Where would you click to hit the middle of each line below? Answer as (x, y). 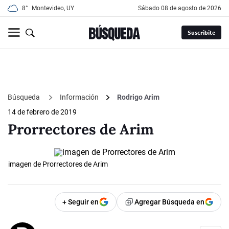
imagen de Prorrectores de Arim (58, 164)
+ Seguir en (81, 202)
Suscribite (201, 33)
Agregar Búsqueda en (169, 202)
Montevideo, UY (53, 8)
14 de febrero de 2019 (42, 112)
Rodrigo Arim (138, 97)
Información (79, 97)
